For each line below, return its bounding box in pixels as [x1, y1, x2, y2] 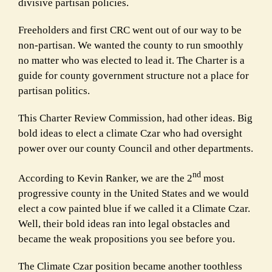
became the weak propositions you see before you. [18, 233, 235, 245]
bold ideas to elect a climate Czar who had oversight [18, 127, 242, 139]
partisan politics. [18, 84, 90, 97]
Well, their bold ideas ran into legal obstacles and [18, 217, 230, 229]
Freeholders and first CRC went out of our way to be [18, 24, 242, 36]
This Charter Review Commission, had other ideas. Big [18, 112, 253, 124]
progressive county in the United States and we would [18, 187, 249, 199]
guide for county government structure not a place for [18, 69, 249, 81]
